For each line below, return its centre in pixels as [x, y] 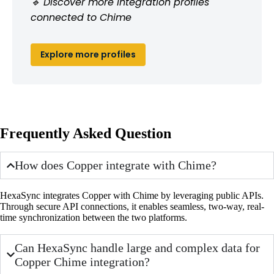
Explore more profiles [88, 54]
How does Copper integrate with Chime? [116, 165]
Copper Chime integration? [83, 261]
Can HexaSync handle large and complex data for [138, 247]
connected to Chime [81, 17]
